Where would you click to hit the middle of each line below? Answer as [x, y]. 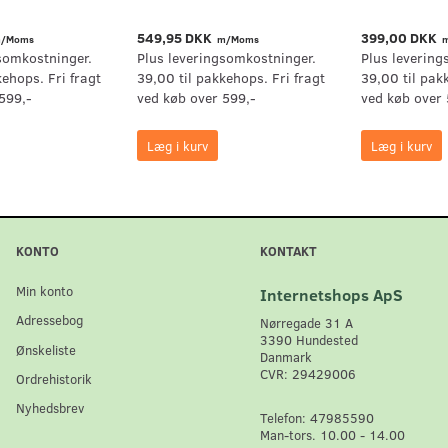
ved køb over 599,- [196, 98]
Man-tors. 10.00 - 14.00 [332, 435]
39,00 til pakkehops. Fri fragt [230, 78]
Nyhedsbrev [50, 408]
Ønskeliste [46, 349]
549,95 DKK [175, 38]
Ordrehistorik [54, 379]
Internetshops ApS [331, 295]
